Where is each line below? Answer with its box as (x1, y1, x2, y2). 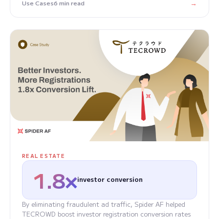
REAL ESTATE (22, 152, 65, 160)
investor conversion (77, 175, 143, 184)
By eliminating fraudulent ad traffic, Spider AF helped (22, 199, 185, 209)
